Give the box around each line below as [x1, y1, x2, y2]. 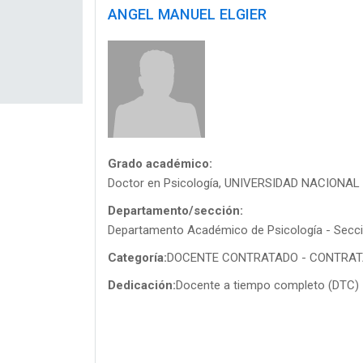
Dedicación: [108, 277, 176, 293]
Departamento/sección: [108, 203, 243, 218]
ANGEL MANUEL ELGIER [108, 5, 267, 23]
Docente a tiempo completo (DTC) [176, 277, 359, 293]
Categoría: [108, 250, 167, 265]
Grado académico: [108, 156, 212, 171]
